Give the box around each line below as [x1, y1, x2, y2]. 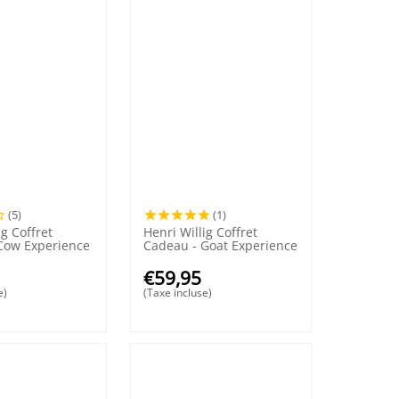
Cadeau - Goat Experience [143, 236, 298, 254]
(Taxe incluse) [143, 284, 213, 300]
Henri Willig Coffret [143, 223, 258, 240]
